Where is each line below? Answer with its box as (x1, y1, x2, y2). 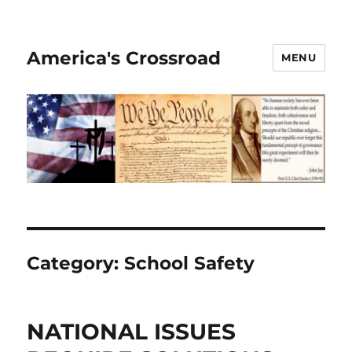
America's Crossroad (27, 46, 222, 69)
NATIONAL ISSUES (27, 318, 236, 346)
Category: (27, 252, 125, 275)
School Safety (124, 252, 255, 275)
